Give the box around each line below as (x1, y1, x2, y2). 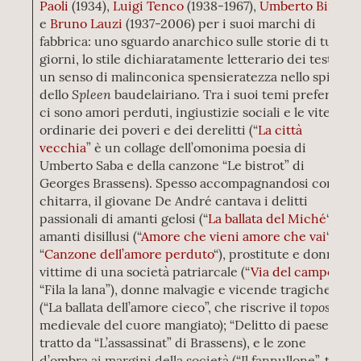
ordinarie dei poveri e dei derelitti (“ (39, 122, 259, 138)
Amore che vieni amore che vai (141, 228, 327, 244)
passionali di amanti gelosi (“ (39, 210, 209, 226)
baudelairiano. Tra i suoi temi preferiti (111, 86, 344, 102)
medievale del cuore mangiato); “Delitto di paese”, (39, 317, 336, 333)
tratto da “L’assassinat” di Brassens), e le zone (39, 334, 307, 351)
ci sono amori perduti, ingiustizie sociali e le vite (39, 104, 331, 120)
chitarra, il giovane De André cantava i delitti (39, 193, 309, 209)
